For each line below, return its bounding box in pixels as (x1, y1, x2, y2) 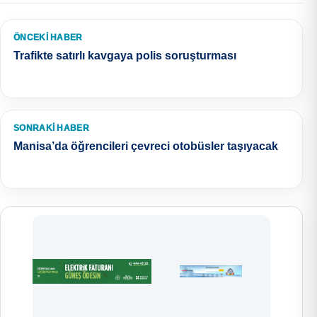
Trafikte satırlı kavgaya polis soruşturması (13, 49, 236, 62)
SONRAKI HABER (13, 122, 89, 133)
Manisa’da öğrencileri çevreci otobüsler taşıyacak (13, 139, 278, 152)
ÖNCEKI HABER (13, 32, 83, 42)
